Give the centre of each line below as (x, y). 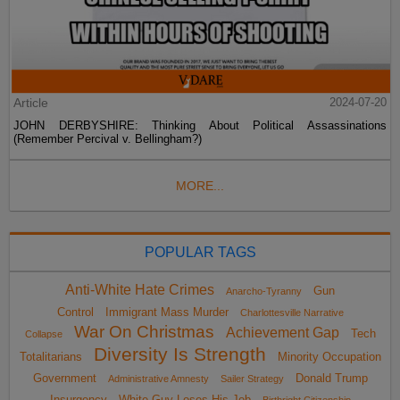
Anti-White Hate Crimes (140, 290)
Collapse (43, 334)
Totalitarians (50, 357)
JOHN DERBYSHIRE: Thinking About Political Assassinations (200, 126)
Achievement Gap (282, 333)
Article (31, 103)
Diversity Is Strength (179, 355)
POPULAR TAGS (200, 253)
